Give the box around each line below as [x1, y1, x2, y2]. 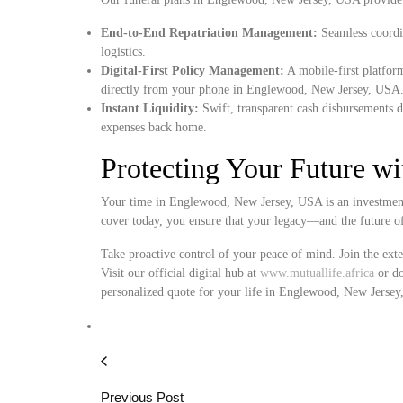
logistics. [101, 45, 146, 58]
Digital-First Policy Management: [101, 64, 284, 77]
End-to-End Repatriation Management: [101, 26, 318, 40]
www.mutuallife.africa [260, 266, 374, 280]
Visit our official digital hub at [101, 266, 260, 280]
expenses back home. [101, 121, 207, 134]
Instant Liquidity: [101, 102, 199, 115]
